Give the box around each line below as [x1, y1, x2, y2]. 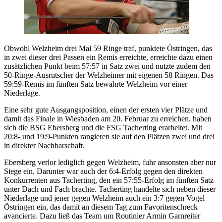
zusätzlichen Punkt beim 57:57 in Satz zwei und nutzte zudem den [4, 61, 211, 70]
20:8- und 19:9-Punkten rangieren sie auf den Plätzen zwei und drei [4, 132, 215, 141]
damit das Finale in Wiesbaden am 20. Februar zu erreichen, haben [4, 114, 212, 123]
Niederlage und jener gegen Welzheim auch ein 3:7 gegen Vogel [4, 193, 205, 202]
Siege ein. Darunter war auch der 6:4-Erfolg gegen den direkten [4, 166, 203, 175]
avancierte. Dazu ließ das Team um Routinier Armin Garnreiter [4, 211, 200, 220]
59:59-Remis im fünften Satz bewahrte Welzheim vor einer [4, 79, 187, 88]
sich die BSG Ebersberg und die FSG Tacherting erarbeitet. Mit [4, 123, 202, 132]
